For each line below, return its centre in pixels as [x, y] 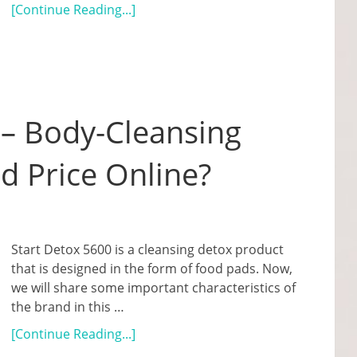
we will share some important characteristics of [153, 288]
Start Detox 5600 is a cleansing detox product [147, 249]
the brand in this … [68, 307]
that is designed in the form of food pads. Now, [152, 269]
